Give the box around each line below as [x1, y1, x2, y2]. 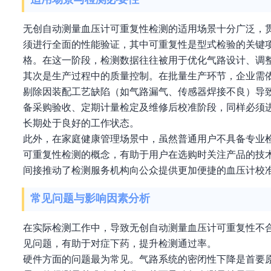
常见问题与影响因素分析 [30, 192, 150, 205]
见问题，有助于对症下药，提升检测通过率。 [23, 238, 217, 249]
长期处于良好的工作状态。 [23, 118, 139, 128]
